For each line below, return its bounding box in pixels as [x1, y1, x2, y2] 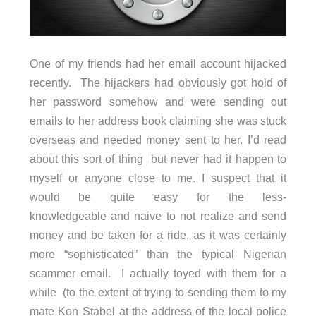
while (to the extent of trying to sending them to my [29, 285, 287, 298]
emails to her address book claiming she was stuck [29, 114, 287, 127]
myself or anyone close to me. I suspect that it [29, 171, 287, 184]
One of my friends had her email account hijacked [29, 56, 287, 70]
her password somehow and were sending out [29, 95, 287, 108]
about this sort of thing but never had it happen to [29, 152, 287, 165]
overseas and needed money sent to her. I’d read [29, 133, 287, 146]
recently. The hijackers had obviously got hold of [29, 75, 287, 89]
